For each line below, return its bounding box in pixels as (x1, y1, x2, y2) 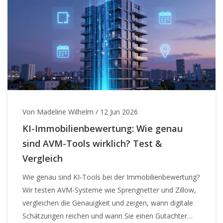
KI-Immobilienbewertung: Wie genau (22, 122, 183, 135)
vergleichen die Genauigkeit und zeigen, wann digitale (22, 198, 193, 208)
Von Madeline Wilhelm (22, 107, 94, 117)
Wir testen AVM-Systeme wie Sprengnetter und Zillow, (22, 185, 196, 195)
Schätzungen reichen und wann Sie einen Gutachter (22, 211, 187, 221)
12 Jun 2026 (100, 107, 138, 117)
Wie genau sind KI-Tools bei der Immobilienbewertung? (22, 172, 200, 182)
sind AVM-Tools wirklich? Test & (22, 137, 162, 150)
